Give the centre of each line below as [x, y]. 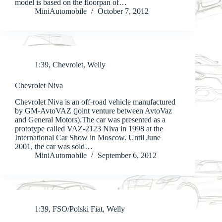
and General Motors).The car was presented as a [90, 119]
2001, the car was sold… [54, 146]
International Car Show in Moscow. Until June [88, 137]
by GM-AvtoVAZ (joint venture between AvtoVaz [93, 111]
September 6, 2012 [127, 155]
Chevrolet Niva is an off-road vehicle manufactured [95, 102]
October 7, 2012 [123, 11]
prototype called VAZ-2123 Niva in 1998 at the [89, 128]
